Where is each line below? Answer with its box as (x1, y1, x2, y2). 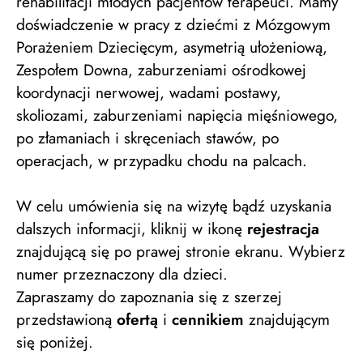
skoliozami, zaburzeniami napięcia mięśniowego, (16, 104, 338, 126)
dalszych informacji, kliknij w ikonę (16, 217, 247, 240)
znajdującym (244, 308, 330, 331)
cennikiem (172, 308, 244, 331)
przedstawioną (16, 308, 117, 331)
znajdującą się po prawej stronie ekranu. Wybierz (16, 240, 345, 263)
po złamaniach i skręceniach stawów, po (16, 126, 279, 149)
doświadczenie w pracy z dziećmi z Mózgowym (16, 13, 331, 36)
